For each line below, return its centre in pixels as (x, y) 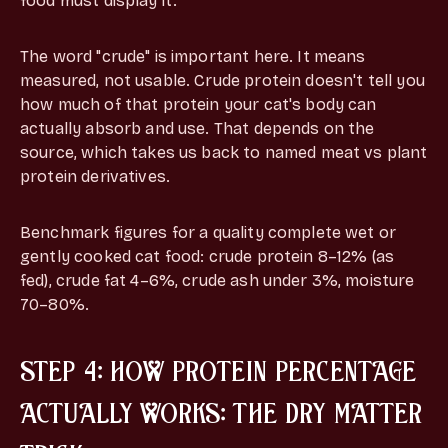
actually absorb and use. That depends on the (197, 128)
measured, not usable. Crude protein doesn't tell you (222, 80)
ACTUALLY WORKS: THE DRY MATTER (221, 411)
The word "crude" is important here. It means (193, 56)
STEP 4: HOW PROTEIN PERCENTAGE (218, 369)
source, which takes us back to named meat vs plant (224, 152)
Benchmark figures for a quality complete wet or (208, 232)
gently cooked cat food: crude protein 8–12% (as (207, 256)
